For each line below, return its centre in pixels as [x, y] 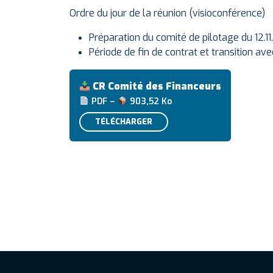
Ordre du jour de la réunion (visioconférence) [167, 13]
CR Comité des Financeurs [157, 86]
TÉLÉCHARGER [124, 122]
